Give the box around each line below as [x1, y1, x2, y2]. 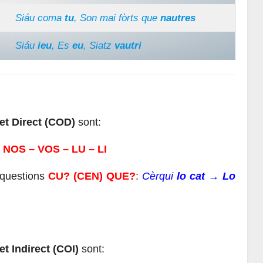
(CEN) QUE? [73, 170, 136, 182]
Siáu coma [15, 12, 62, 23]
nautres [157, 12, 195, 23]
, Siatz [83, 39, 114, 51]
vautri [114, 39, 141, 51]
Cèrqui [142, 170, 177, 182]
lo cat [177, 170, 205, 182]
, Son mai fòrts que [73, 12, 157, 23]
